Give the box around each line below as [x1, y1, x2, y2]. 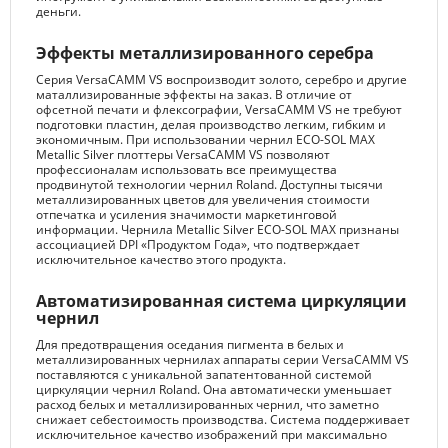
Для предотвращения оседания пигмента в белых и [36, 336, 344, 354]
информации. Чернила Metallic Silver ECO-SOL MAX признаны [36, 221, 399, 239]
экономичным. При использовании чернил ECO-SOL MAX [36, 131, 375, 149]
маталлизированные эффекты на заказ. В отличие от [36, 86, 352, 104]
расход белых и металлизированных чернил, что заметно [36, 396, 379, 414]
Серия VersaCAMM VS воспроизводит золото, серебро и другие [36, 71, 407, 89]
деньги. [36, 3, 81, 21]
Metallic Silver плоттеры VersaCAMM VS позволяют [36, 146, 330, 164]
